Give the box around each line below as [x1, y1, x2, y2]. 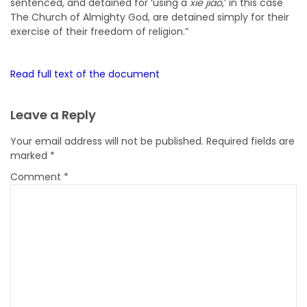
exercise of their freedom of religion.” [10, 25, 188, 38]
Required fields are [206, 134, 295, 148]
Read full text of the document [10, 67, 160, 81]
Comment [10, 170, 64, 184]
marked [10, 149, 50, 162]
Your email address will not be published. [10, 134, 204, 148]
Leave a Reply [10, 106, 96, 123]
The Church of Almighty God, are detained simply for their [10, 10, 289, 24]
